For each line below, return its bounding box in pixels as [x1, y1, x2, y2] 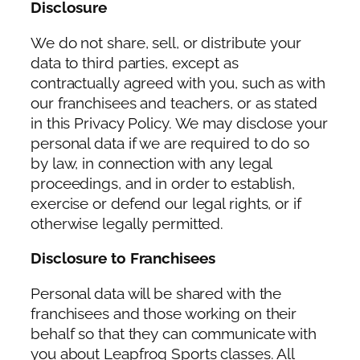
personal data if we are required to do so [31, 134, 309, 152]
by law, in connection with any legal [31, 154, 272, 172]
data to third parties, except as [31, 54, 239, 72]
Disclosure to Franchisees [31, 250, 215, 268]
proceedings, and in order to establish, [31, 174, 296, 192]
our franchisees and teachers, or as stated [31, 94, 317, 112]
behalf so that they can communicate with [31, 325, 317, 342]
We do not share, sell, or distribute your [31, 34, 301, 51]
